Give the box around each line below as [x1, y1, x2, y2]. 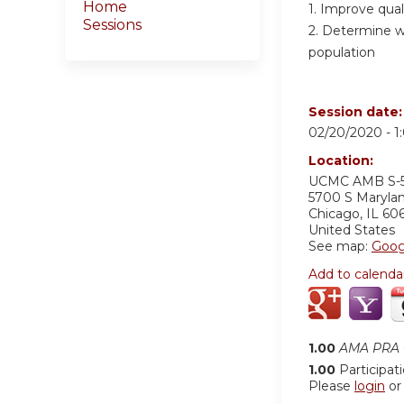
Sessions [83, 16, 142, 33]
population [308, 43, 375, 60]
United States [308, 222, 395, 239]
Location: [308, 152, 377, 170]
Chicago [308, 206, 360, 223]
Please [308, 378, 354, 395]
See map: [308, 238, 372, 255]
